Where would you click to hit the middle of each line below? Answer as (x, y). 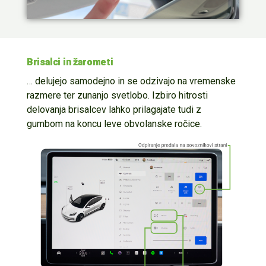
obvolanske (148, 124)
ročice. (187, 124)
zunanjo (93, 96)
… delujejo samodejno (71, 81)
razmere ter (52, 96)
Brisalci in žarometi (70, 62)
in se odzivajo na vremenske (175, 81)
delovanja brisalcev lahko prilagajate (102, 110)
